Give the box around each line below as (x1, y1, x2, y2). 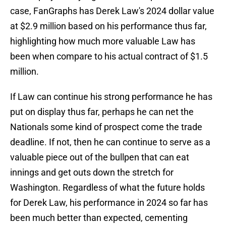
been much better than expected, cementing (10, 212, 188, 223)
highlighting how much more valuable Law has (10, 36, 195, 47)
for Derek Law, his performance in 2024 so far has (10, 197, 208, 208)
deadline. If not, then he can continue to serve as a (10, 137, 210, 148)
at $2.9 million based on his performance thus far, (10, 21, 207, 32)
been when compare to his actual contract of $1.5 (10, 51, 208, 62)
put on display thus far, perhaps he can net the (10, 106, 194, 118)
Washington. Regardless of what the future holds (10, 182, 205, 193)
